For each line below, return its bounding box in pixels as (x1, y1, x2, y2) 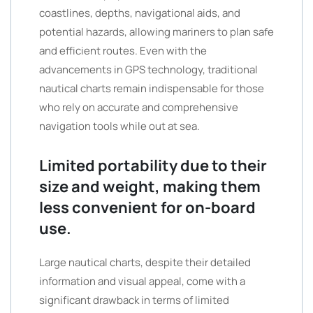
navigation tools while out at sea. (39, 119, 200, 133)
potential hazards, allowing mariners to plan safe (39, 24, 274, 39)
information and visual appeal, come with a (39, 274, 245, 289)
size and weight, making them (39, 176, 261, 197)
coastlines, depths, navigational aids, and (39, 6, 240, 20)
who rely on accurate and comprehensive (39, 100, 238, 115)
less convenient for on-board (39, 197, 256, 218)
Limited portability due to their (39, 155, 267, 176)
